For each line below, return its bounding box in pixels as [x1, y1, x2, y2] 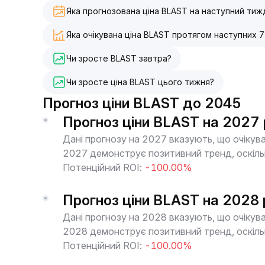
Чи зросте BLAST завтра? [66, 53, 172, 63]
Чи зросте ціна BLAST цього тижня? [66, 77, 214, 87]
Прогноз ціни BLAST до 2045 [43, 95, 241, 112]
